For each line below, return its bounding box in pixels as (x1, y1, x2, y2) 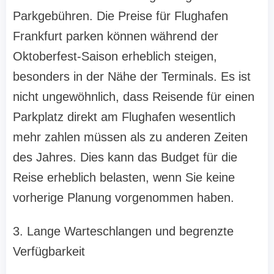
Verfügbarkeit (13, 245, 85, 259)
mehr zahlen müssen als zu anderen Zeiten (13, 130, 248, 144)
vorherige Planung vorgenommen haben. (13, 191, 234, 205)
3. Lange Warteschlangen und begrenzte (13, 224, 234, 239)
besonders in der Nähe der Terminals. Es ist (13, 70, 251, 84)
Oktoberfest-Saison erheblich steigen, (13, 50, 217, 64)
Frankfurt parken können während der (13, 29, 218, 43)
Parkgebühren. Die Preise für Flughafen (13, 9, 228, 23)
